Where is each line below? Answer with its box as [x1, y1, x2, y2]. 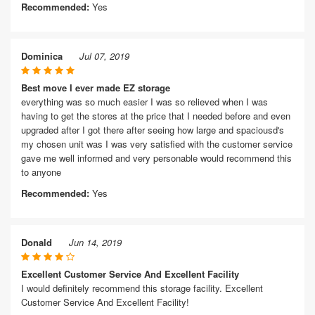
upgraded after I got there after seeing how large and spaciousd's [21, 123, 284, 136]
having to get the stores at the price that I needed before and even [21, 109, 290, 122]
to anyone [21, 165, 61, 179]
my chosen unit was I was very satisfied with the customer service [21, 137, 292, 150]
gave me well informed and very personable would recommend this [21, 151, 292, 165]
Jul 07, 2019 [79, 49, 129, 63]
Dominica [21, 49, 63, 63]
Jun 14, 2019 [69, 236, 122, 249]
